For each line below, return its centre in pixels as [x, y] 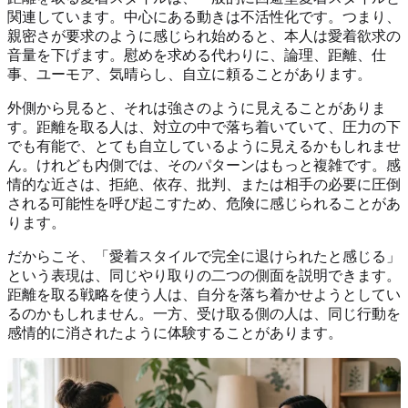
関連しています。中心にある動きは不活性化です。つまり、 [204, 16]
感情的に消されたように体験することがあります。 [175, 332]
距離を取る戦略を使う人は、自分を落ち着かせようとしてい [204, 294]
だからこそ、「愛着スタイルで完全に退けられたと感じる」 [204, 256]
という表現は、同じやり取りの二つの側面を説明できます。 [204, 275]
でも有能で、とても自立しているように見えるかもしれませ [204, 146]
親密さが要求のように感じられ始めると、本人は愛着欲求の [204, 36]
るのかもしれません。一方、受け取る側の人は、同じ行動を [204, 313]
